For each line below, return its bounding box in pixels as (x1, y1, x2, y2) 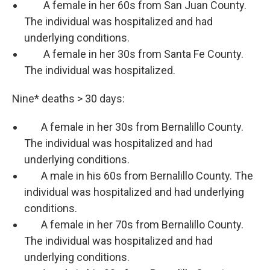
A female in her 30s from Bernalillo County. (24, 121, 243, 134)
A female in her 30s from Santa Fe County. (24, 48, 243, 61)
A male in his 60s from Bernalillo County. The (24, 169, 253, 183)
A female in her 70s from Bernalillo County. (24, 218, 243, 231)
